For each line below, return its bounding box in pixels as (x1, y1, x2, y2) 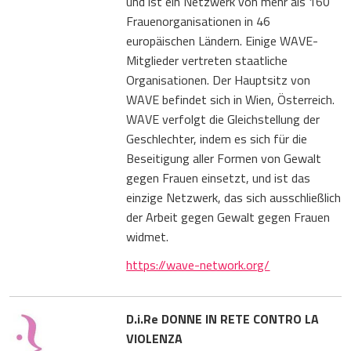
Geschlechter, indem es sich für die (126, 128, 308, 148)
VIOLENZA (126, 328, 183, 348)
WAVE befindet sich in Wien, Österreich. (126, 89, 335, 109)
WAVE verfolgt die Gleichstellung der (126, 109, 320, 128)
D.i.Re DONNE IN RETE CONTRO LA (126, 309, 320, 328)
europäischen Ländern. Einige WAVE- (126, 31, 319, 50)
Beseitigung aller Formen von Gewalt (126, 148, 322, 168)
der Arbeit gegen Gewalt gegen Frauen (126, 207, 331, 226)
